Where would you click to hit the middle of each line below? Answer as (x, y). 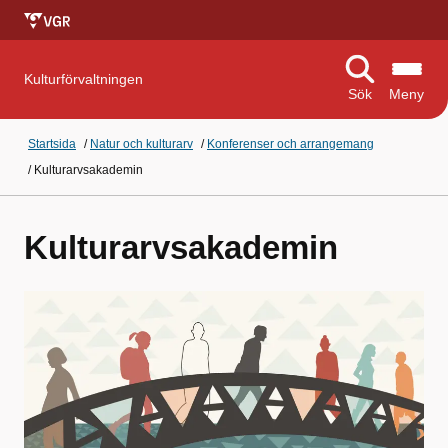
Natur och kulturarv (141, 144)
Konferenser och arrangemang (290, 144)
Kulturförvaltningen (83, 79)
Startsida (52, 144)
